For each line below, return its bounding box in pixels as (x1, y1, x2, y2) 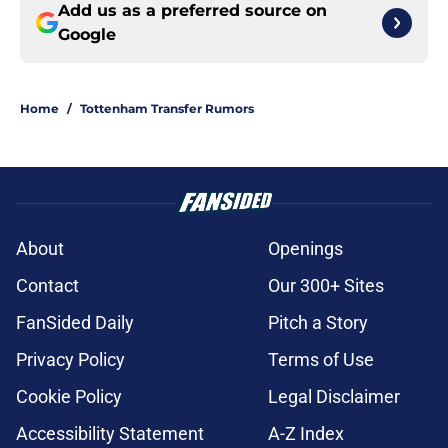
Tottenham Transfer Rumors (80, 101, 254, 117)
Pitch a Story (268, 312, 368, 334)
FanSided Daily (16, 312, 134, 334)
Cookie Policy (16, 386, 122, 408)
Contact (16, 275, 79, 297)
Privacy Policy (16, 349, 125, 371)
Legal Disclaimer (268, 386, 400, 408)
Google (58, 25, 116, 45)
